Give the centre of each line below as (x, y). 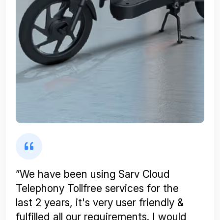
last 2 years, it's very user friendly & (100, 202)
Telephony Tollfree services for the (97, 188)
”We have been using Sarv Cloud (93, 174)
